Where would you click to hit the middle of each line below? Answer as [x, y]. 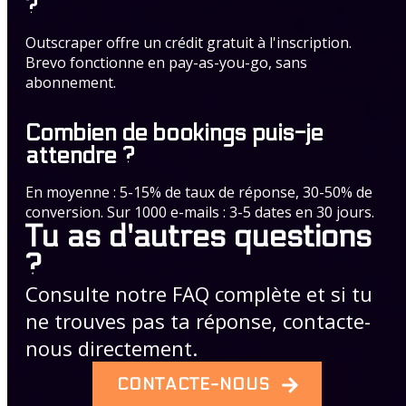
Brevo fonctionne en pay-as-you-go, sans [166, 63]
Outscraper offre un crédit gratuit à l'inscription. [188, 43]
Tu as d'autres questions [198, 237]
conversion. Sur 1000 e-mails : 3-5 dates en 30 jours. [200, 213]
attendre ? [80, 156]
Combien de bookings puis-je [174, 134]
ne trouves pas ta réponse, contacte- [198, 321]
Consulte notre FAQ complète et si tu [199, 294]
